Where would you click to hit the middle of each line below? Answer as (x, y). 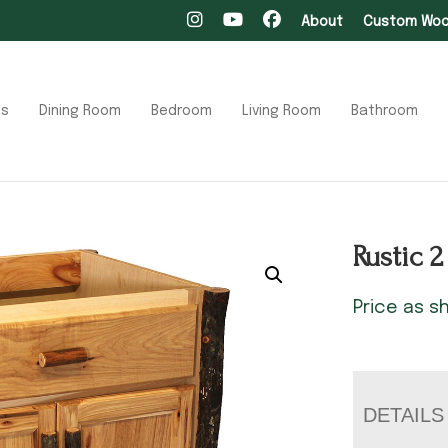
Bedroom (181, 110)
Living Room (281, 110)
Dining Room (80, 110)
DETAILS (404, 414)
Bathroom (384, 110)
